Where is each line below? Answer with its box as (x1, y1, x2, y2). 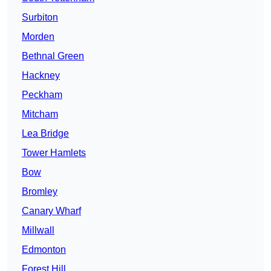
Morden (22, 31, 54, 42)
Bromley (22, 186, 57, 197)
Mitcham (22, 109, 58, 120)
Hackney (22, 70, 60, 81)
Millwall (22, 225, 54, 236)
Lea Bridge (22, 128, 69, 139)
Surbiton (22, 12, 58, 23)
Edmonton (22, 244, 66, 255)
